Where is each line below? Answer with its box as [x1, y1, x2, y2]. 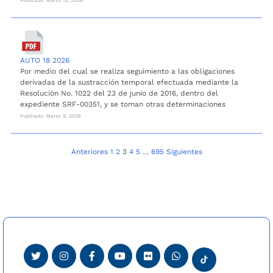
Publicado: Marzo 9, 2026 [20, 112, 81, 119]
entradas [10, 182, 64, 197]
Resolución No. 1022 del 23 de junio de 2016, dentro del [20, 88, 218, 97]
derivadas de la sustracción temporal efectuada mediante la [20, 77, 238, 87]
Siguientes [166, 147, 202, 156]
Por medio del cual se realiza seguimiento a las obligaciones [20, 66, 235, 76]
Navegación [10, 146, 83, 161]
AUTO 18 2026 [20, 55, 69, 65]
